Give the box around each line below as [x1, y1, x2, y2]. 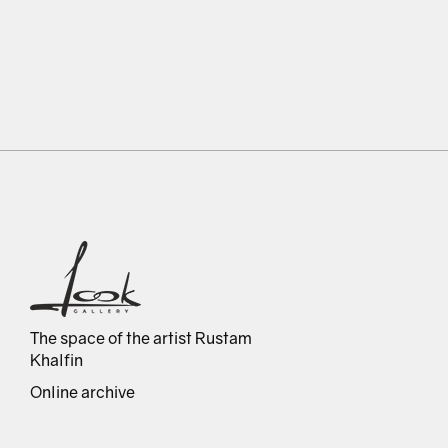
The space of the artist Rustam [30, 328, 252, 348]
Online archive [30, 382, 135, 402]
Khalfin [30, 350, 83, 370]
